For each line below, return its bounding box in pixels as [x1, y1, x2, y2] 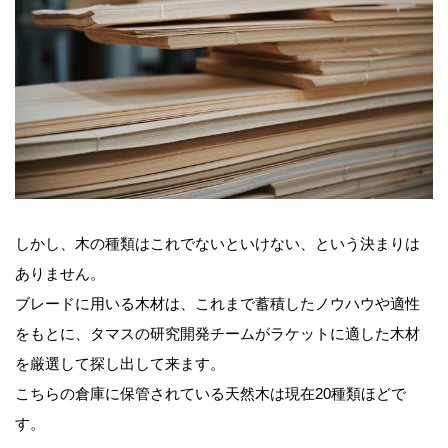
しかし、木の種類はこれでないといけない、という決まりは [15, 235, 420, 253]
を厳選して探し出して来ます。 [15, 355, 225, 373]
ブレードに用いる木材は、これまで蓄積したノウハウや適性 [15, 295, 420, 313]
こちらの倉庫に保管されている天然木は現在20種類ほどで [15, 385, 406, 403]
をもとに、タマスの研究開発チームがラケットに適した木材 [15, 325, 420, 343]
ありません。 [15, 265, 105, 283]
